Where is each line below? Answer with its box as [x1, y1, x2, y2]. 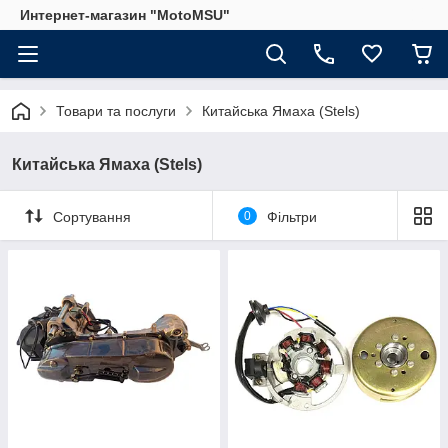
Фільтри [266, 208, 317, 225]
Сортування [53, 208, 131, 225]
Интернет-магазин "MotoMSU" [20, 7, 230, 23]
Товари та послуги [56, 103, 176, 119]
